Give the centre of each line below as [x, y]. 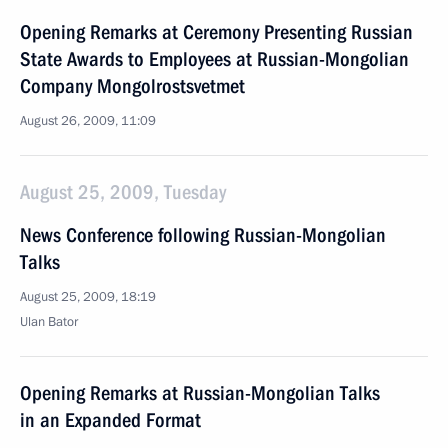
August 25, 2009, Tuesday [123, 192]
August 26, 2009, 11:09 [88, 121]
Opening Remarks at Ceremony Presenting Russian [216, 32]
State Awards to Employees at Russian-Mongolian [214, 59]
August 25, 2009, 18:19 [88, 297]
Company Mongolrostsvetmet [132, 86]
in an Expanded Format [110, 420]
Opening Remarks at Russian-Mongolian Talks [200, 393]
